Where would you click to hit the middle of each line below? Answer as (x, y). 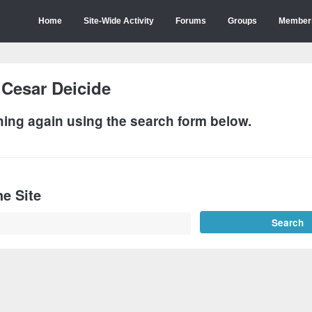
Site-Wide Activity (119, 21)
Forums (191, 21)
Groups (242, 21)
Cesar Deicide (56, 88)
